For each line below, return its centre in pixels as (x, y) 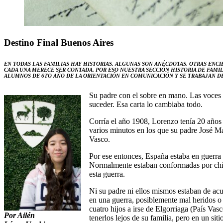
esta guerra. (107, 174)
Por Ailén (19, 215)
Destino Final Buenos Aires (59, 42)
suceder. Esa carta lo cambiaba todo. (146, 104)
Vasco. (100, 139)
